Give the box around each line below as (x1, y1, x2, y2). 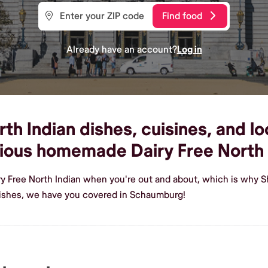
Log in (176, 43, 202, 56)
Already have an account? (66, 43, 177, 56)
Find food (162, 10, 202, 22)
